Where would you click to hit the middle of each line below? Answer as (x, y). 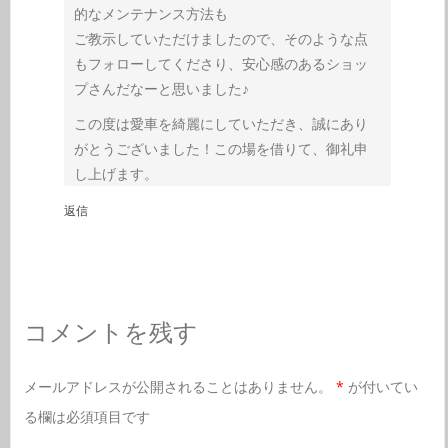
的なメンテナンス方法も (150, 14)
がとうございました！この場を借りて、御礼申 (220, 149)
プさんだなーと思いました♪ (161, 89)
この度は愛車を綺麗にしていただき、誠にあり (220, 124)
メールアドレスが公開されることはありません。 (177, 387)
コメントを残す (110, 332)
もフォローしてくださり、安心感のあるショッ (220, 64)
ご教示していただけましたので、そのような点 (220, 39)
